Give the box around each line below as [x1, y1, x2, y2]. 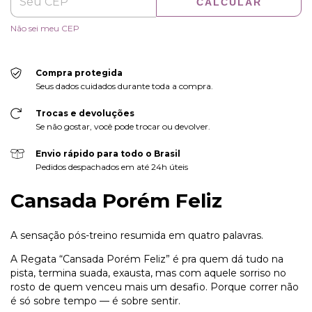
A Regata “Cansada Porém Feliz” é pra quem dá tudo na [10, 253, 283, 266]
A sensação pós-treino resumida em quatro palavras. [10, 229, 263, 242]
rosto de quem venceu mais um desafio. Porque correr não [10, 281, 299, 294]
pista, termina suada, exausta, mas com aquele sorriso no [10, 267, 286, 280]
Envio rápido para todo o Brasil [35, 148, 180, 159]
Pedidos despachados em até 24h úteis [35, 161, 188, 172]
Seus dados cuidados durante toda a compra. [35, 80, 213, 91]
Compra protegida [35, 67, 123, 78]
